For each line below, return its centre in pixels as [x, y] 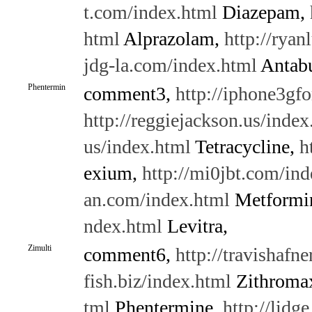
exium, [112, 173]
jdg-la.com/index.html [170, 65]
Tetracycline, [245, 147]
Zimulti [39, 248]
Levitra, [195, 226]
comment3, [129, 94]
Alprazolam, [172, 39]
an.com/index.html [156, 200]
